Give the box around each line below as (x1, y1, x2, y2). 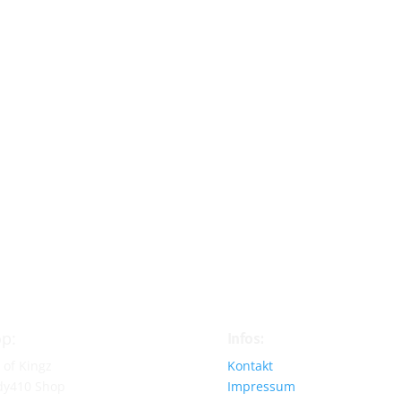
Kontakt (226, 356, 273, 374)
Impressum (226, 377, 295, 395)
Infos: (226, 327, 264, 348)
